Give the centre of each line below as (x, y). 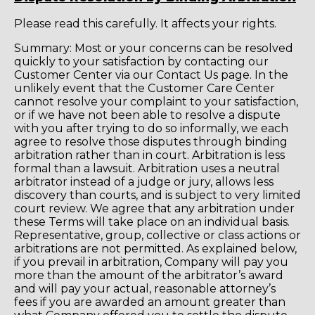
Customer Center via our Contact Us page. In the (151, 75)
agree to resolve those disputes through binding (151, 141)
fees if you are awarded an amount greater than (150, 302)
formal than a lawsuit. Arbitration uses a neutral (147, 168)
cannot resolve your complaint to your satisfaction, (156, 101)
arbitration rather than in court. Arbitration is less (149, 155)
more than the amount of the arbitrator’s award (149, 275)
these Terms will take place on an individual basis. (152, 221)
